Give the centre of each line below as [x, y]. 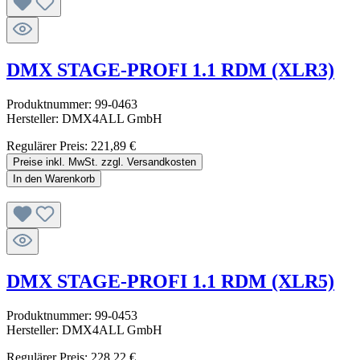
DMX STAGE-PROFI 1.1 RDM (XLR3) [170, 70]
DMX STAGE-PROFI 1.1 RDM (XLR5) [170, 281]
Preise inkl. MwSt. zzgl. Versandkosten [104, 162]
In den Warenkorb [54, 179]
